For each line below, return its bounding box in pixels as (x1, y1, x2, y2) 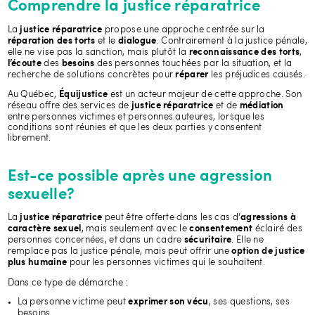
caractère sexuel (7, 225, 82, 234)
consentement (189, 225, 255, 234)
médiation (239, 102, 284, 111)
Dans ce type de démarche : (7, 278, 128, 288)
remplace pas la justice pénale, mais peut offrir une (7, 247, 232, 257)
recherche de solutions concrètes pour (7, 70, 176, 79)
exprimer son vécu (128, 298, 209, 307)
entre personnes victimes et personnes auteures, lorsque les (7, 112, 265, 122)
